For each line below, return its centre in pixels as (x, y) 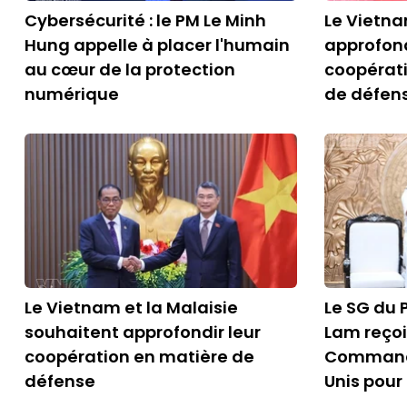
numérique (72, 94)
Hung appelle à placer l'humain (157, 45)
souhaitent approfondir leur (143, 332)
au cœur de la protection (130, 69)
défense (60, 381)
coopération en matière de (139, 357)
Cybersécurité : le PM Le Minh (145, 20)
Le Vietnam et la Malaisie (131, 308)
